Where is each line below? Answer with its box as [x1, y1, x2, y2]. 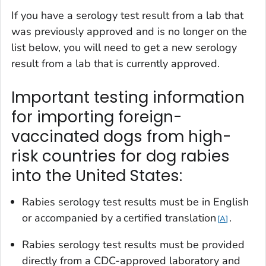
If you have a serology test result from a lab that [11, 8, 243, 23]
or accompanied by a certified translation [22, 210, 216, 225]
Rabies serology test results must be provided [22, 237, 245, 252]
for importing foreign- [11, 106, 182, 128]
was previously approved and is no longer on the [11, 24, 247, 39]
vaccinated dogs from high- [11, 126, 231, 148]
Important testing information [11, 87, 245, 109]
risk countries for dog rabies [11, 145, 230, 167]
